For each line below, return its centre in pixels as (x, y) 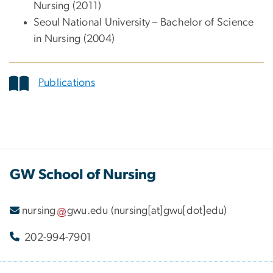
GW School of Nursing (83, 175)
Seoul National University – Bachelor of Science (144, 22)
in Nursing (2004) (74, 39)
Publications (67, 83)
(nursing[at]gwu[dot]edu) (168, 211)
